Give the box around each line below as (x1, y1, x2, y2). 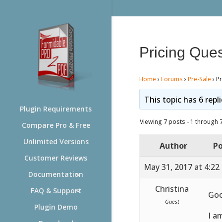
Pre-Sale (187, 74, 211, 83)
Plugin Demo (34, 202, 78, 212)
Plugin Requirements (20, 104, 92, 113)
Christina (155, 183, 189, 194)
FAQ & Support (30, 186, 81, 195)
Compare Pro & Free (21, 120, 90, 130)
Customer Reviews (24, 153, 87, 163)
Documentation (28, 169, 83, 179)
